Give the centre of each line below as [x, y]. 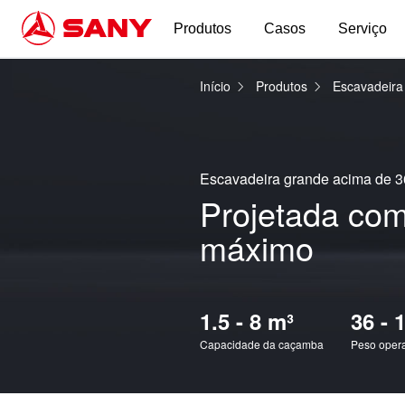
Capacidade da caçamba [262, 344]
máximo [257, 247]
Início [216, 86]
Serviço [363, 28]
